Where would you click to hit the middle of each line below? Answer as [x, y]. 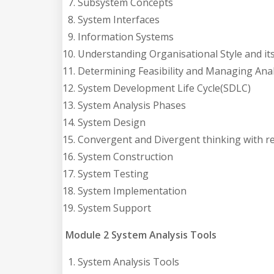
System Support [114, 208]
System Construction [125, 156]
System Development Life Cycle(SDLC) [164, 88]
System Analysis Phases [132, 105]
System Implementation [132, 191]
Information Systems [126, 36]
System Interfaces [119, 19]
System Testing [113, 173]
